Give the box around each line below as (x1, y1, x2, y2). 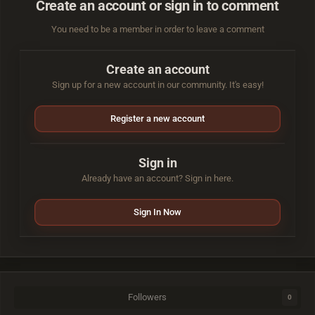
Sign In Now (134, 207, 181, 218)
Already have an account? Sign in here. (82, 173, 233, 184)
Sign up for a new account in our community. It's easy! (51, 79, 264, 91)
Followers (127, 292, 167, 303)
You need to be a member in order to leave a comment (51, 24, 264, 35)
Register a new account (110, 113, 205, 124)
